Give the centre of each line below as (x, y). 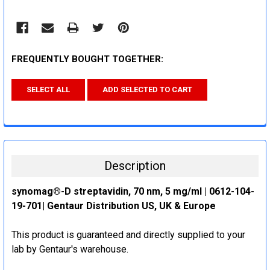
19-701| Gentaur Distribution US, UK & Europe (114, 206)
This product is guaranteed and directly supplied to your (128, 234)
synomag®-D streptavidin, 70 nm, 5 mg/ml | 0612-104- (133, 191)
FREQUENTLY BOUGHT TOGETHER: (87, 59)
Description (135, 165)
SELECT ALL (48, 89)
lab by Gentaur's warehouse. (70, 249)
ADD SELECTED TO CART (147, 89)
